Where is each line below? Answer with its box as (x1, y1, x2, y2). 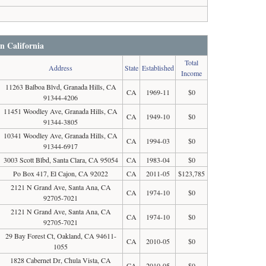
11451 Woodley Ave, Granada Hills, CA (4, 106, 118, 116)
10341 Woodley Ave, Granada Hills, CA (4, 131, 118, 140)
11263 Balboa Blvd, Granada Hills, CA (5, 82, 116, 91)
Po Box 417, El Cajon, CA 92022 (13, 169, 109, 178)
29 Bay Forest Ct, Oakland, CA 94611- (5, 231, 116, 240)
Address (49, 63, 73, 72)
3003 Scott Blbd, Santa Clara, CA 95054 (3, 155, 118, 164)
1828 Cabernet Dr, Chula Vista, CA (10, 255, 112, 265)
